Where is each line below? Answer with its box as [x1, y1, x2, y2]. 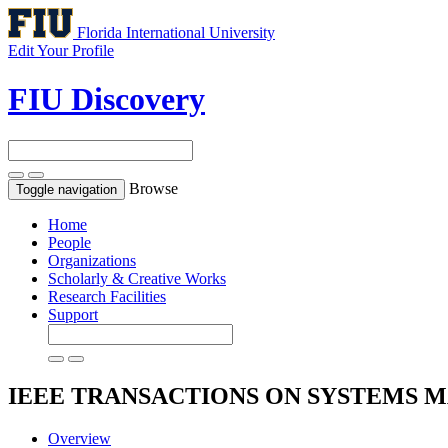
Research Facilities [48, 287, 166, 305]
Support [48, 305, 98, 323]
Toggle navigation [16, 181, 117, 197]
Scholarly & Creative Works [48, 269, 226, 287]
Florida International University [77, 24, 275, 41]
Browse [129, 179, 178, 197]
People [48, 233, 91, 251]
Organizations [48, 251, 136, 269]
